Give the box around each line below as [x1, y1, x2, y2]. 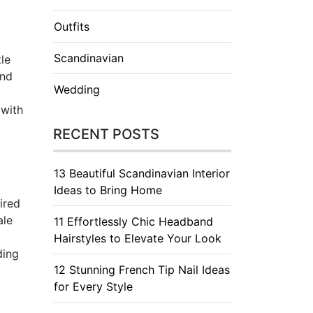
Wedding [54, 82, 100, 96]
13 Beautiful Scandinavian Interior [54, 166, 230, 180]
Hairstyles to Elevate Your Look [54, 231, 221, 245]
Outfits [54, 20, 89, 34]
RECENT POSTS [53, 126, 159, 143]
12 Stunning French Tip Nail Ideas [54, 263, 230, 277]
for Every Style [54, 279, 133, 293]
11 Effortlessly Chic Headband [54, 214, 213, 228]
